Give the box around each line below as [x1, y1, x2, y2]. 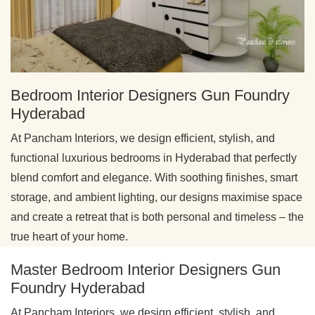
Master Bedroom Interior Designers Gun [11, 260, 281, 278]
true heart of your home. [11, 230, 128, 243]
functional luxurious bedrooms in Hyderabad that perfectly [11, 151, 297, 164]
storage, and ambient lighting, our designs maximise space [11, 191, 302, 203]
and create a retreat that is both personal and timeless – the [11, 210, 304, 223]
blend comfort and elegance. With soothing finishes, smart [11, 171, 297, 184]
